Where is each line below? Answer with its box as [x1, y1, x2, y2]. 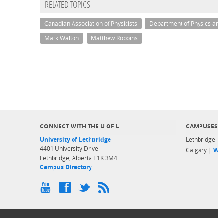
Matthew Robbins [91, 35, 138, 42]
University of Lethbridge [40, 136, 111, 143]
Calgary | [186, 146, 213, 154]
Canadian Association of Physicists [44, 20, 137, 28]
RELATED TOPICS [45, 1, 90, 11]
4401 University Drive [40, 145, 98, 152]
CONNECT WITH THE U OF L [40, 123, 119, 130]
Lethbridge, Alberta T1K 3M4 [40, 154, 117, 162]
